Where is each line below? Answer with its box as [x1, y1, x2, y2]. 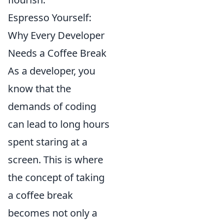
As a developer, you [8, 64, 95, 78]
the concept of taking [8, 171, 105, 184]
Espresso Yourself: [8, 11, 91, 25]
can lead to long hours [8, 117, 110, 131]
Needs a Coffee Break [8, 46, 107, 60]
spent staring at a [8, 135, 87, 149]
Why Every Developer [8, 29, 105, 42]
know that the [8, 82, 71, 96]
